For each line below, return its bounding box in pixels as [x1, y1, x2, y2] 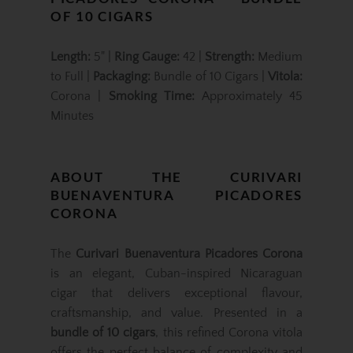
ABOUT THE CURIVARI [50, 168, 303, 185]
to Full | [50, 69, 94, 84]
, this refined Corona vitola [155, 325, 303, 340]
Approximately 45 [195, 89, 303, 104]
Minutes [50, 109, 94, 124]
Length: [50, 50, 91, 65]
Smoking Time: [108, 89, 195, 104]
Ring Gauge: [114, 50, 180, 65]
